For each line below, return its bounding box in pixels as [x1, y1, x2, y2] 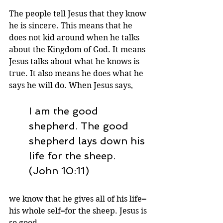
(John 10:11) [29, 165, 89, 177]
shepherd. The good [29, 120, 131, 132]
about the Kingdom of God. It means [9, 45, 147, 54]
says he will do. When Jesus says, [9, 81, 133, 90]
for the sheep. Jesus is [65, 206, 149, 216]
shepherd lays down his [29, 135, 148, 147]
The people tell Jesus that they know [9, 9, 148, 18]
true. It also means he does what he [9, 69, 145, 78]
